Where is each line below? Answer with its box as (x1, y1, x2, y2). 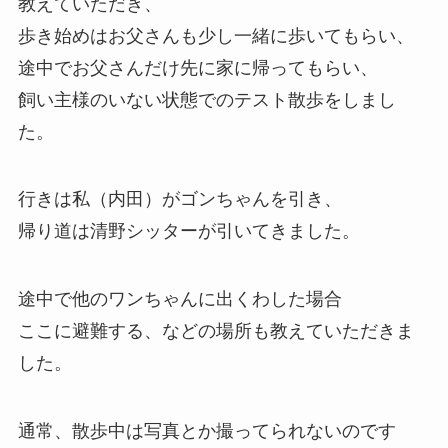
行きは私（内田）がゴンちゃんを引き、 (17, 189, 342, 210)
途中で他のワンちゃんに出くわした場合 (17, 289, 342, 310)
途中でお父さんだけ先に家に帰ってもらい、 (17, 57, 378, 78)
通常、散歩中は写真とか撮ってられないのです (17, 421, 396, 442)
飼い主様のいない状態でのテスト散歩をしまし (17, 89, 396, 110)
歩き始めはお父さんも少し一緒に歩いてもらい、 (17, 25, 414, 46)
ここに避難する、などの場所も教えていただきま (17, 321, 414, 342)
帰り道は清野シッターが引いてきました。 (17, 221, 360, 242)
